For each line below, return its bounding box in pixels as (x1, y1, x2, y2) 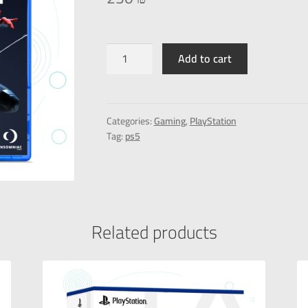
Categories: (106, 111, 154, 130)
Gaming (153, 111, 186, 130)
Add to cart (178, 48, 232, 69)
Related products (91, 215, 217, 250)
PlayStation (189, 111, 236, 130)
